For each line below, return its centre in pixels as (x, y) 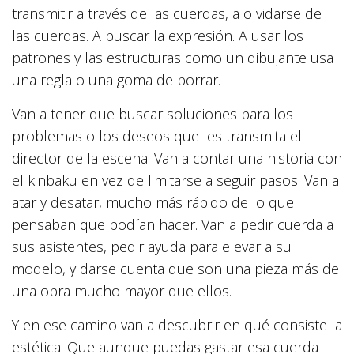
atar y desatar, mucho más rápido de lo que (153, 202)
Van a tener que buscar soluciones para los (153, 113)
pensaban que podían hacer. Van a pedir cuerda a (173, 224)
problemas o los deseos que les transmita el (157, 136)
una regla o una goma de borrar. (116, 79)
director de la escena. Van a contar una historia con (177, 158)
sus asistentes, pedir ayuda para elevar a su (152, 246)
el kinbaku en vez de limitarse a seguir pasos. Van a (175, 180)
